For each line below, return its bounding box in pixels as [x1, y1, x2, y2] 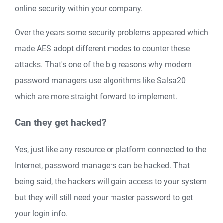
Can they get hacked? [15, 117, 106, 129]
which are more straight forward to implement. [15, 92, 177, 102]
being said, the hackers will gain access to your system [15, 176, 207, 186]
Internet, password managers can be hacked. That [15, 160, 190, 170]
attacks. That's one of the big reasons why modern [15, 60, 192, 70]
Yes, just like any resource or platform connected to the [15, 144, 206, 154]
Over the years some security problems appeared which [15, 28, 208, 38]
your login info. [15, 208, 68, 218]
